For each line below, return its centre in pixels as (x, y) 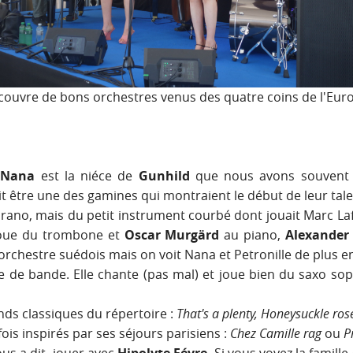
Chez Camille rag (276, 334)
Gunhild (167, 176)
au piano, (255, 235)
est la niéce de (87, 176)
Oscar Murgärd (174, 235)
